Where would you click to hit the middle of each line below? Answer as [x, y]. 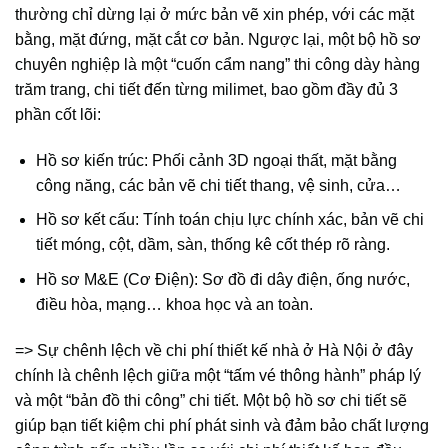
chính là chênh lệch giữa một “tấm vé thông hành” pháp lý [218, 375]
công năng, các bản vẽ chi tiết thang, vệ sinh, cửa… [218, 185]
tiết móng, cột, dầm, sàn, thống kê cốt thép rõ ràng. [212, 245]
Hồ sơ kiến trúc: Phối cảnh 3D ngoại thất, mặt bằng [216, 160]
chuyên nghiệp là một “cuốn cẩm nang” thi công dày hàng [217, 65]
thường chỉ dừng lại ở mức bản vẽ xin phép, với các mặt [214, 15]
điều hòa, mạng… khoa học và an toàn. [174, 305]
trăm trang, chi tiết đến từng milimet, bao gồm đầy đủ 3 [206, 90]
